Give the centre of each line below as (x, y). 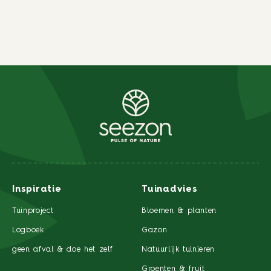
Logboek (28, 230)
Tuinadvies (170, 190)
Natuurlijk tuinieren (178, 250)
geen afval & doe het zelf (63, 250)
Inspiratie (37, 190)
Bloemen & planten (179, 211)
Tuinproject (33, 211)
